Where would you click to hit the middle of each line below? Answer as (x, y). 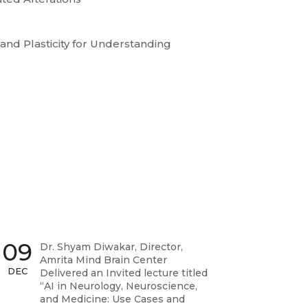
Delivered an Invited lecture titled (123, 273)
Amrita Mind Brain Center (103, 260)
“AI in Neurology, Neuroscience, (118, 286)
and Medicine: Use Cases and (112, 299)
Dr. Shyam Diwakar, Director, (111, 246)
